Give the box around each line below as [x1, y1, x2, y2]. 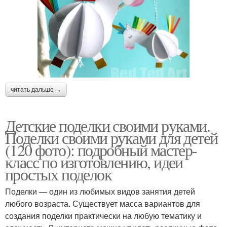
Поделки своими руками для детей [5, 126, 218, 148]
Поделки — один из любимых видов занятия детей [5, 185, 195, 197]
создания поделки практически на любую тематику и [5, 209, 202, 221]
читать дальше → [11, 86, 61, 93]
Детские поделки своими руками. [5, 114, 210, 136]
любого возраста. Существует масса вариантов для [5, 197, 200, 209]
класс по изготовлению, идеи [5, 150, 183, 173]
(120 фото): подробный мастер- [5, 138, 197, 161]
